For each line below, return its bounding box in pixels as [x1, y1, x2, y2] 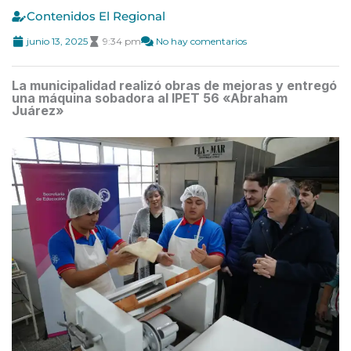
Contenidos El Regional [27, 16, 165, 32]
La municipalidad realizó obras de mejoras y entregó [12, 85, 337, 102]
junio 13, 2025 [27, 43, 88, 56]
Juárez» [12, 110, 64, 127]
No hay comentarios [156, 43, 247, 56]
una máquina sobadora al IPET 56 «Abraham [12, 98, 288, 114]
